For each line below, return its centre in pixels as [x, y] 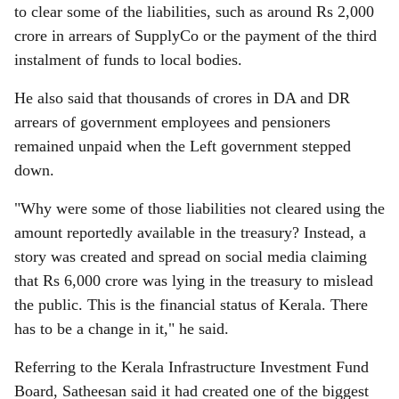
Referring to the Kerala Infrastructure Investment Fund [191, 367]
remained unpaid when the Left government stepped [183, 146]
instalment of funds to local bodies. [128, 60]
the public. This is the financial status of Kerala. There [191, 305]
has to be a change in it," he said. [122, 329]
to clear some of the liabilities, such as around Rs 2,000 [194, 12]
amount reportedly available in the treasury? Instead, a [190, 232]
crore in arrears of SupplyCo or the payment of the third [195, 36]
